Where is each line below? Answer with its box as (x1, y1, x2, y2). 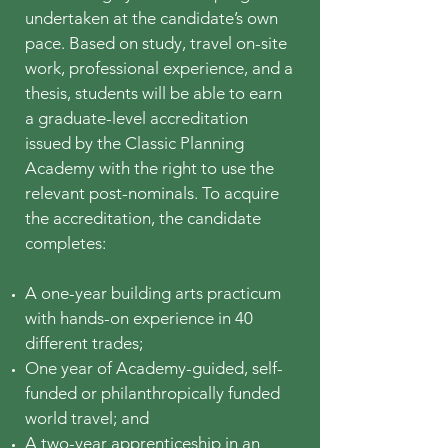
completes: (25, 232, 106, 253)
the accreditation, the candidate (25, 207, 261, 228)
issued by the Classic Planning (25, 132, 244, 153)
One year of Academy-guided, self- (25, 357, 283, 378)
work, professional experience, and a (25, 57, 293, 78)
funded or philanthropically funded (25, 382, 280, 403)
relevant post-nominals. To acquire (25, 182, 279, 203)
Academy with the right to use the (25, 157, 274, 178)
